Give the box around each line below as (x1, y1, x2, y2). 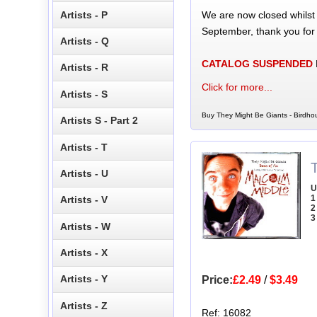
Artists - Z (60, 299, 108, 311)
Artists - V (60, 194, 108, 206)
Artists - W (60, 220, 111, 232)
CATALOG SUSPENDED (201, 57, 313, 69)
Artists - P (60, 8, 108, 21)
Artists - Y (60, 273, 108, 285)
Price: (201, 273, 233, 286)
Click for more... (201, 81, 272, 93)
